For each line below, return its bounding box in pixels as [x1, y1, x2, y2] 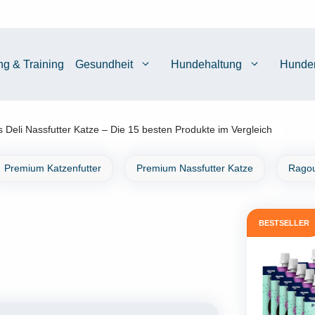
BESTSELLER [258, 219, 309, 228]
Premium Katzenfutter [4, 162, 101, 174]
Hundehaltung [171, 58, 242, 70]
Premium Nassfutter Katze [136, 162, 253, 174]
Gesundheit [75, 58, 133, 70]
